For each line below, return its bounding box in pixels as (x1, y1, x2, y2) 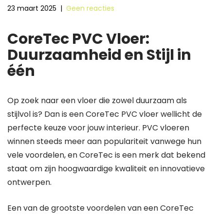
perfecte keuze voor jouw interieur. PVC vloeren (7, 122, 189, 133)
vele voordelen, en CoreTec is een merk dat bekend (7, 149, 205, 161)
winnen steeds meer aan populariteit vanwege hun (7, 136, 201, 147)
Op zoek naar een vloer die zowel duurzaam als (7, 95, 187, 106)
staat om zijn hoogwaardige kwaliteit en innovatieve (7, 163, 205, 174)
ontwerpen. (7, 177, 52, 188)
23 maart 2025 (7, 3, 56, 13)
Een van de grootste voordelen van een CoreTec (7, 202, 194, 214)
